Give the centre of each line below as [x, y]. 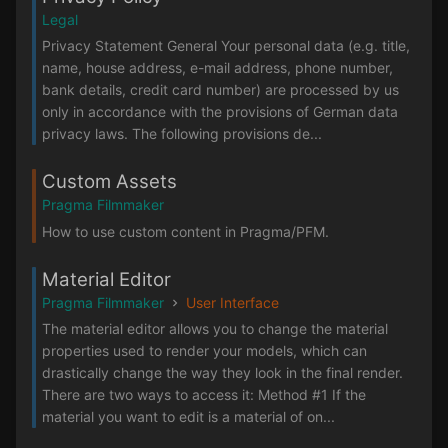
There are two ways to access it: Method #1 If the [204, 394]
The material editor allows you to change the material [215, 328]
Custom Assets [109, 182]
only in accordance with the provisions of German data [220, 112]
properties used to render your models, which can [204, 350]
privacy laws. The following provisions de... [182, 134]
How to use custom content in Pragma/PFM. [185, 231]
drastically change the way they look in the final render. [222, 372]
